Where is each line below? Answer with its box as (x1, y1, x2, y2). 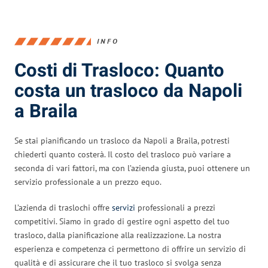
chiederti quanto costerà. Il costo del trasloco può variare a (14, 148, 231, 160)
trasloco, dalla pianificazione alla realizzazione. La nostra (14, 229, 221, 240)
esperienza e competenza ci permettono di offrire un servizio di (14, 243, 246, 254)
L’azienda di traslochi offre (14, 202, 112, 213)
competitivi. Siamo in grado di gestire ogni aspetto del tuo (14, 215, 230, 227)
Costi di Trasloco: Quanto (14, 57, 224, 84)
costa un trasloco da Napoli (14, 77, 242, 105)
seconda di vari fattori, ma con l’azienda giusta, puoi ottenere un (14, 162, 250, 173)
